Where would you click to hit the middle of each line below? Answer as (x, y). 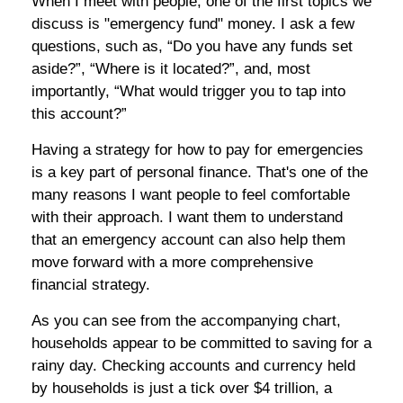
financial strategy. (91, 285)
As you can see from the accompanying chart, (186, 321)
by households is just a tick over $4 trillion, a (182, 388)
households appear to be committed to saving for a (201, 343)
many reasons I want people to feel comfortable (191, 195)
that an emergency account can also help (172, 240)
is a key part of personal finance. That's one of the (200, 172)
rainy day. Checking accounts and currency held (193, 366)
